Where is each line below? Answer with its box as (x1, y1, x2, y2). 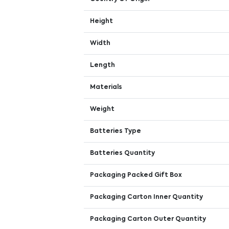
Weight (90, 106, 115, 112)
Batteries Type (90, 128, 142, 134)
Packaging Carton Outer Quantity (90, 216, 207, 222)
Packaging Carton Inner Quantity (90, 194, 203, 200)
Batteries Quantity (90, 150, 155, 156)
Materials (90, 84, 123, 90)
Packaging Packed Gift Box (90, 172, 182, 178)
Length (90, 62, 116, 68)
